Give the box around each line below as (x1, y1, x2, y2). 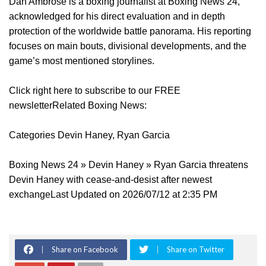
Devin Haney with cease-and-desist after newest (9, 174, 212, 185)
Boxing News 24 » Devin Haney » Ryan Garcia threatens (9, 159, 248, 170)
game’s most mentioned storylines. (9, 55, 154, 66)
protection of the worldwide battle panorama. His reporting (9, 26, 251, 36)
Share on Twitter (167, 244, 224, 254)
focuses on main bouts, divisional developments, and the (9, 40, 246, 51)
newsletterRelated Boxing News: (9, 100, 147, 110)
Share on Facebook (52, 244, 118, 254)
